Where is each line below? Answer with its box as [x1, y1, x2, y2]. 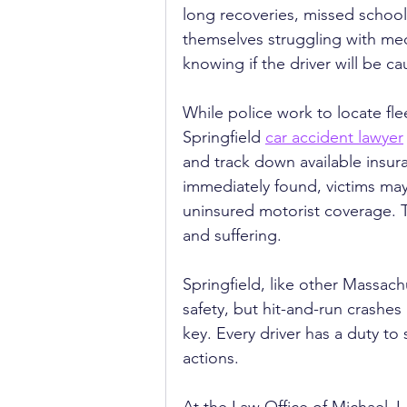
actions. [183, 348, 239, 368]
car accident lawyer [265, 127, 403, 147]
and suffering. [183, 225, 282, 245]
